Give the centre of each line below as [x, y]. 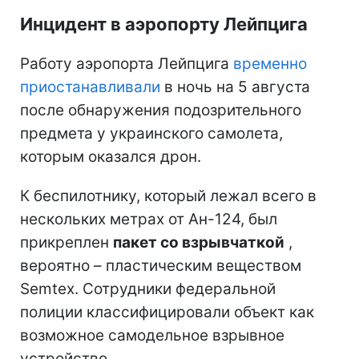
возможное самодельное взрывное [152, 335]
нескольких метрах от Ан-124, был [149, 219]
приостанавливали [90, 87]
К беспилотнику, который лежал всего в [168, 196]
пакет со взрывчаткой [199, 242]
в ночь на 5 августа [235, 87]
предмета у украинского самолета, [151, 133]
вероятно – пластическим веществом [161, 265]
